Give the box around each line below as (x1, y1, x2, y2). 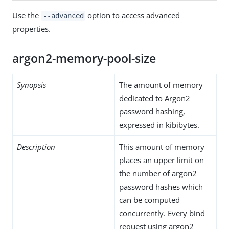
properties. (12, 23, 51, 34)
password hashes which (119, 181, 203, 192)
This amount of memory (119, 141, 204, 152)
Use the (12, 10, 41, 20)
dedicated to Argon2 (119, 93, 190, 103)
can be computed (119, 194, 180, 205)
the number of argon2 (119, 168, 197, 178)
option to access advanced (85, 10, 180, 20)
